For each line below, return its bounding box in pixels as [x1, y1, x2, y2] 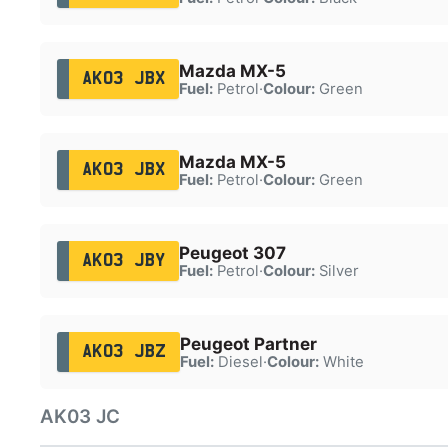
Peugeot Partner [179, 333, 317, 354]
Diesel [213, 352, 263, 371]
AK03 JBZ [81, 343, 167, 360]
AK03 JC [40, 405, 120, 428]
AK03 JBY [81, 252, 166, 269]
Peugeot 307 [178, 242, 286, 263]
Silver [314, 261, 359, 280]
